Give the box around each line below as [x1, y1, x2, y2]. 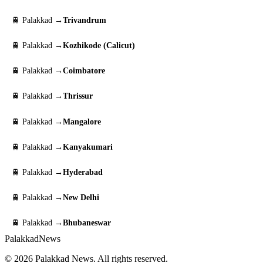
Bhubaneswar [63, 218, 111, 228]
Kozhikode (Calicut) [63, 41, 135, 50]
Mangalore [63, 117, 101, 126]
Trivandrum [63, 15, 106, 25]
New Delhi [63, 193, 99, 203]
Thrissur [63, 92, 93, 101]
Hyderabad [63, 167, 103, 177]
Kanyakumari [63, 142, 113, 151]
